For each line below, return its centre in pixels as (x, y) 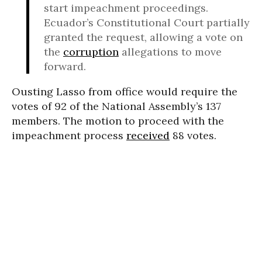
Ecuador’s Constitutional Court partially (147, 22)
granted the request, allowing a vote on (143, 37)
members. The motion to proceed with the (118, 120)
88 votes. (193, 135)
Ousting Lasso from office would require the (125, 91)
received (148, 135)
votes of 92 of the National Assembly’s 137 (116, 106)
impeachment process (69, 135)
